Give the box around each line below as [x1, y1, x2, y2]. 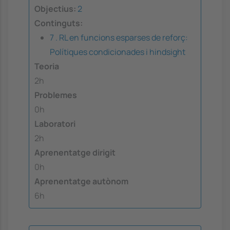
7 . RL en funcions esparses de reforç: [50, 32, 188, 44]
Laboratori [34, 118, 75, 130]
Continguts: [34, 17, 83, 29]
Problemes [34, 89, 77, 101]
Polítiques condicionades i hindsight [50, 46, 185, 58]
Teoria [34, 61, 59, 72]
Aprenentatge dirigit [34, 147, 116, 159]
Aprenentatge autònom [34, 176, 128, 187]
